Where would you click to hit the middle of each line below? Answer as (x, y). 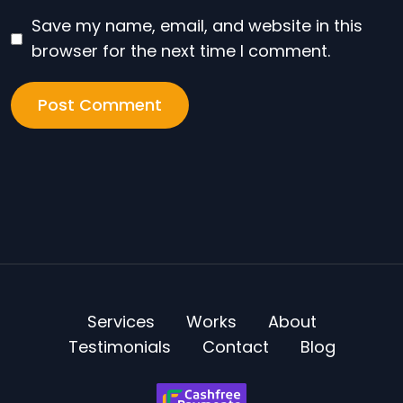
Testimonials (119, 347)
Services (121, 322)
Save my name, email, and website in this (197, 26)
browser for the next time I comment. (181, 51)
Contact (235, 347)
